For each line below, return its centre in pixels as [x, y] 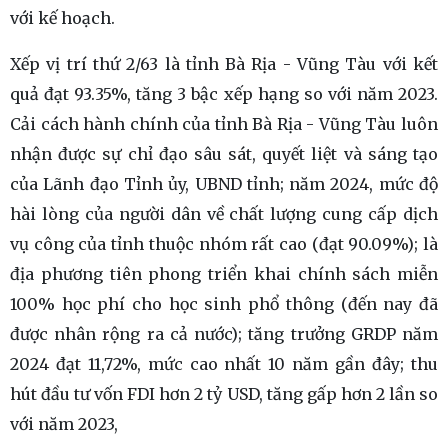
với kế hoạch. [62, 17]
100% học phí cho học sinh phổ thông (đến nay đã [224, 303]
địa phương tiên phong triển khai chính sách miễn [224, 273]
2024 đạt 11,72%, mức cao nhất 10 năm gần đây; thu [224, 363]
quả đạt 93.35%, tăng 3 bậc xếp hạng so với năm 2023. [224, 93]
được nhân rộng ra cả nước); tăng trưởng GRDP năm [224, 333]
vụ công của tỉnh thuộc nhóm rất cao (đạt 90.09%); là [224, 243]
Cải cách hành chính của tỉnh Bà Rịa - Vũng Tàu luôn [224, 123]
